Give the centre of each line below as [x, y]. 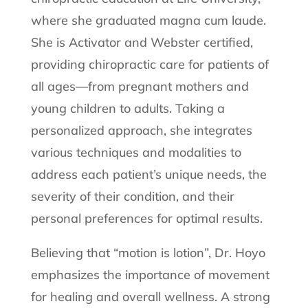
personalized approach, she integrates [141, 131]
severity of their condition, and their [132, 197]
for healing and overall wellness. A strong [150, 297]
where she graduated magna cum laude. [148, 21]
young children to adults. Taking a [128, 109]
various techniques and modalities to [136, 153]
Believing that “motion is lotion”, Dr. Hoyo [148, 253]
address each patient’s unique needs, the [148, 175]
